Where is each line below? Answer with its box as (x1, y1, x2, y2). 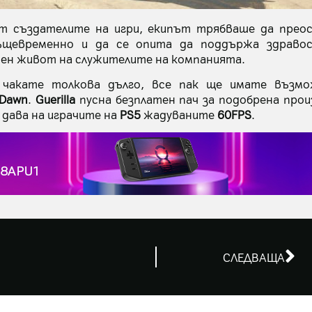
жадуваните (141, 107, 217, 123)
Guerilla (35, 91, 75, 107)
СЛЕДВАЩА (223, 249, 285, 265)
